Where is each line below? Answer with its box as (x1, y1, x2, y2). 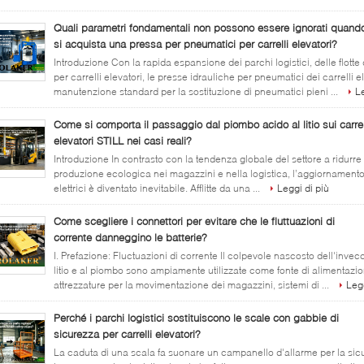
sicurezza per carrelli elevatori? (54, 327, 201, 340)
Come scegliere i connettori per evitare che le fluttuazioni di (54, 214, 335, 227)
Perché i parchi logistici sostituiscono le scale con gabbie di (54, 311, 339, 324)
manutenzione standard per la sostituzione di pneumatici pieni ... (54, 85, 340, 97)
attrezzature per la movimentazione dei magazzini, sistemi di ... (54, 279, 331, 291)
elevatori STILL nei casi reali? (54, 134, 192, 147)
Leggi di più (277, 182, 329, 194)
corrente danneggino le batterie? (54, 231, 207, 244)
